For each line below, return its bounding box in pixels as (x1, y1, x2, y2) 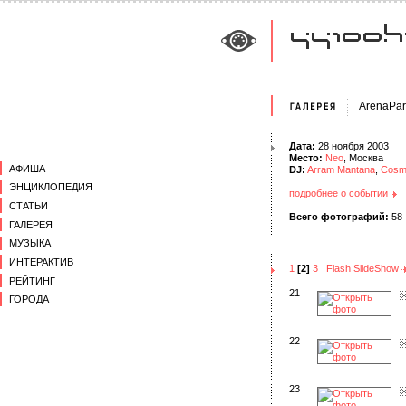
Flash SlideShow (326, 263, 401, 274)
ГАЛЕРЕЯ (9, 218, 53, 230)
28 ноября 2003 (318, 140, 389, 151)
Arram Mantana (307, 164, 375, 175)
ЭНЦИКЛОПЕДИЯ (9, 181, 92, 193)
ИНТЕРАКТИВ (9, 256, 73, 267)
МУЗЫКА (9, 237, 51, 249)
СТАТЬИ (9, 199, 48, 211)
